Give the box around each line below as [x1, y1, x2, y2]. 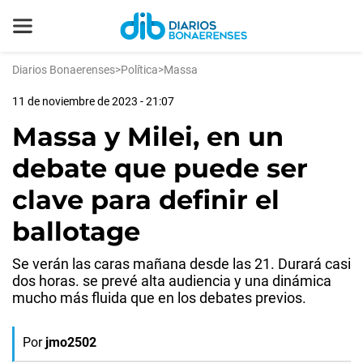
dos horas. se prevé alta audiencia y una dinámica [12, 272, 331, 289]
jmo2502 [45, 335, 96, 350]
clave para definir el [12, 184, 280, 216]
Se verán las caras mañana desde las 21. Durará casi [12, 255, 351, 272]
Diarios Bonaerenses [12, 63, 115, 76]
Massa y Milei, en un [12, 121, 284, 152]
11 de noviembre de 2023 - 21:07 [12, 95, 174, 108]
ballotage [12, 216, 140, 247]
